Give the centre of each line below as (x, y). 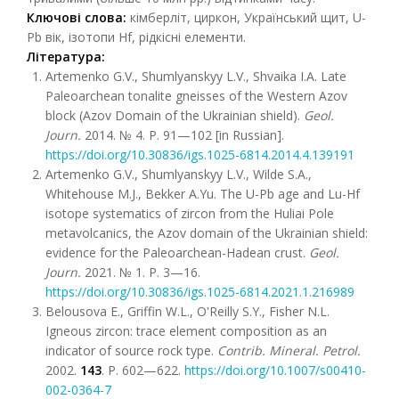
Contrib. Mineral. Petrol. (289, 350)
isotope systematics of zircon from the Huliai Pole (190, 213)
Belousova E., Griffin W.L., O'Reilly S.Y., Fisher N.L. (187, 311)
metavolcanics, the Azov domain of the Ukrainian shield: (207, 233)
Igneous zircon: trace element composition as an (186, 331)
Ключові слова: (78, 17)
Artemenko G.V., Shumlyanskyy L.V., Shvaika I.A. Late (196, 76)
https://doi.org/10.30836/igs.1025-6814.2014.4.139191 (200, 155)
